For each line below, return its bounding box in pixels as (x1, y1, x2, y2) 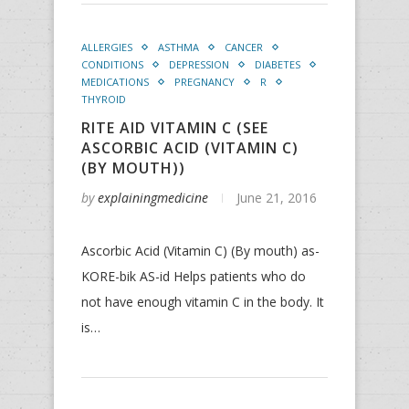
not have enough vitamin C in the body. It (81, 293, 324, 310)
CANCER (225, 40, 263, 54)
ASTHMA (158, 40, 199, 54)
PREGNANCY (174, 75, 235, 89)
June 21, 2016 (236, 189, 317, 206)
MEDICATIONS (81, 75, 149, 89)
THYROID (81, 92, 126, 106)
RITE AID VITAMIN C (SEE (81, 118, 268, 138)
